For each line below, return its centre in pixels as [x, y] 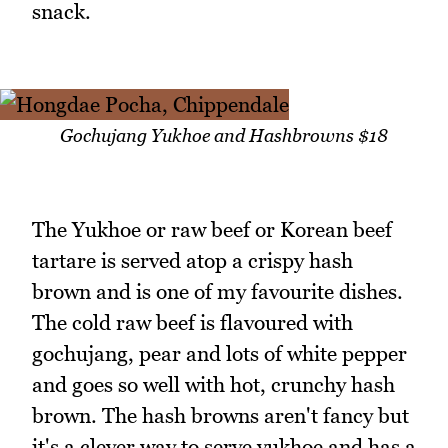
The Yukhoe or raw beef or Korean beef [212, 229]
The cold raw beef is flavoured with [192, 322]
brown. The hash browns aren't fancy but [220, 415]
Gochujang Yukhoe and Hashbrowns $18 [224, 136]
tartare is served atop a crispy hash [192, 260]
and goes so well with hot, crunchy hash [213, 384]
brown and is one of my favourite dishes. [217, 291]
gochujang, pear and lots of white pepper [219, 353]
